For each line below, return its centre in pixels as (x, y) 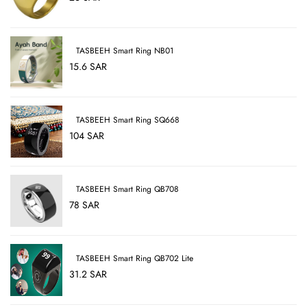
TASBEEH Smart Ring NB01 (125, 51)
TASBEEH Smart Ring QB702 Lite (135, 259)
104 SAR (87, 136)
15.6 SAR (88, 67)
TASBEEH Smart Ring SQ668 (128, 120)
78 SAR (84, 205)
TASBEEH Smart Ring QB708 (127, 189)
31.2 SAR (88, 274)
